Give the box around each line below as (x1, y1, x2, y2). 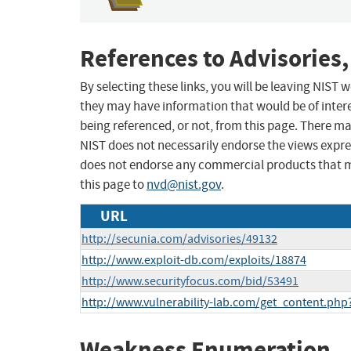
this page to (80, 176, 147, 194)
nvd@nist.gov (147, 176, 221, 194)
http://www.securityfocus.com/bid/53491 (81, 273, 299, 290)
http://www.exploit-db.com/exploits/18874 (81, 252, 306, 269)
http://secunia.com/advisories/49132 (81, 231, 277, 248)
